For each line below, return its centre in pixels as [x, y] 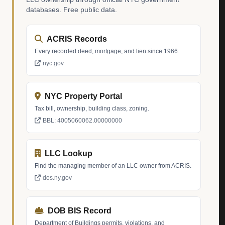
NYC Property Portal [83, 96]
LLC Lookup [69, 153]
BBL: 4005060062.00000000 [82, 121]
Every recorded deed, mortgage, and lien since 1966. [107, 51]
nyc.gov [53, 63]
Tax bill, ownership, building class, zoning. [92, 108]
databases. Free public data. [72, 10]
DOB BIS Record [80, 211]
